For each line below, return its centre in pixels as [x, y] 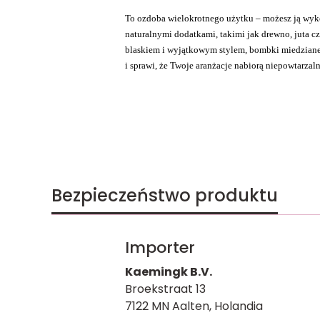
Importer [160, 247]
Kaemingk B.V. [168, 271]
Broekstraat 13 [165, 289]
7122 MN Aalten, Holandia [194, 306]
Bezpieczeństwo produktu [165, 195]
